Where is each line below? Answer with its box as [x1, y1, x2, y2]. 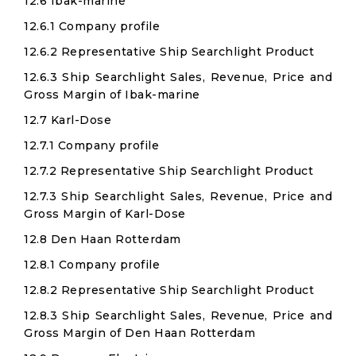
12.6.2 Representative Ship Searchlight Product [24, 44, 314, 59]
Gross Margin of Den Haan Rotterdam [24, 326, 255, 340]
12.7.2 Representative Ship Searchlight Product [24, 164, 313, 178]
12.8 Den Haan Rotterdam [24, 232, 181, 246]
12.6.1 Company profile [24, 19, 160, 33]
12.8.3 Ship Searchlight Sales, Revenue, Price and [24, 308, 332, 323]
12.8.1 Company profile [24, 257, 160, 272]
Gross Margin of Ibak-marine [24, 87, 200, 102]
